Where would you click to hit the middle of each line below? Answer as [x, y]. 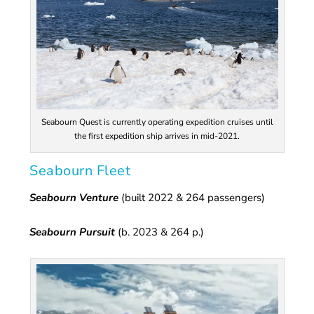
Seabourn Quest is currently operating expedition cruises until [157, 122]
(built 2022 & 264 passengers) [193, 197]
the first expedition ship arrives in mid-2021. [157, 136]
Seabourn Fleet [80, 170]
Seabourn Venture [74, 197]
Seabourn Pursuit [73, 232]
